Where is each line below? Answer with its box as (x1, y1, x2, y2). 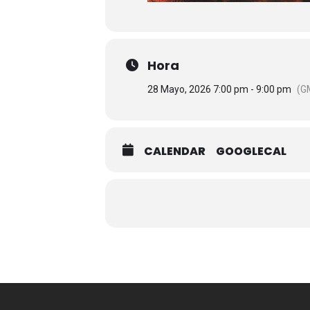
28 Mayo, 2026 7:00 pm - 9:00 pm (147, 84, 291, 95)
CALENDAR (144, 143, 206, 160)
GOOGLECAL (216, 143, 286, 160)
